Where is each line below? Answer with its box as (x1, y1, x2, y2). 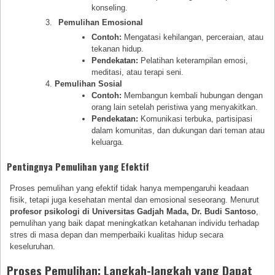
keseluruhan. (10, 242, 56, 252)
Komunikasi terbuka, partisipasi (137, 114, 252, 124)
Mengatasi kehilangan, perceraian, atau (121, 33, 263, 42)
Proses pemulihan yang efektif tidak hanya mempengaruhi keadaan (10, 184, 249, 193)
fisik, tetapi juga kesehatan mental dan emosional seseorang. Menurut (10, 195, 260, 205)
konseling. (91, 3, 128, 13)
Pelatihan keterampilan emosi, (137, 56, 248, 66)
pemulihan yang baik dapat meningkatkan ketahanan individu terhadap (10, 219, 260, 228)
